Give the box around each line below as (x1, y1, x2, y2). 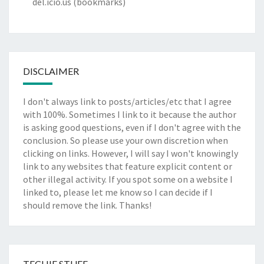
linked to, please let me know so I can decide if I (23, 186, 213, 199)
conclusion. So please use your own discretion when (23, 134, 228, 147)
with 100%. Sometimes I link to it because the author (23, 108, 236, 121)
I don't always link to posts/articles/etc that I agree (23, 95, 232, 108)
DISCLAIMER (23, 65, 79, 77)
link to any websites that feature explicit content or (23, 160, 232, 173)
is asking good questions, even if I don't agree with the (23, 121, 241, 134)
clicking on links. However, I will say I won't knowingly (23, 147, 238, 160)
